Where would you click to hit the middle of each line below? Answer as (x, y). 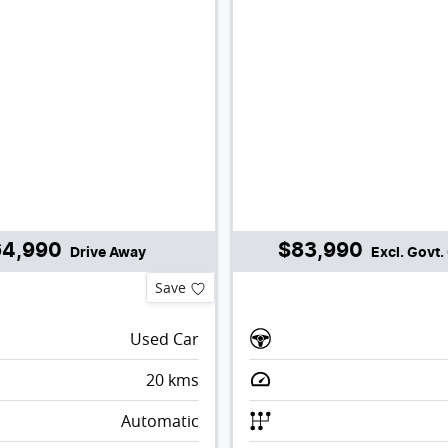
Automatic (159, 420)
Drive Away (107, 252)
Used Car (164, 338)
